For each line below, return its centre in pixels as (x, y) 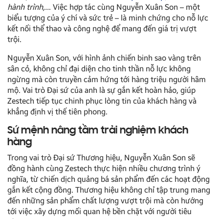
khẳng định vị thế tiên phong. (57, 111)
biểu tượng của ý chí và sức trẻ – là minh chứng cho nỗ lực (108, 18)
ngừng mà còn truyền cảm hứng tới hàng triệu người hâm (107, 79)
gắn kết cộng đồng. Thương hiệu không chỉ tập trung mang (109, 190)
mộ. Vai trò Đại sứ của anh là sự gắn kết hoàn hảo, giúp (101, 90)
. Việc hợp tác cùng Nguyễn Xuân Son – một (124, 7)
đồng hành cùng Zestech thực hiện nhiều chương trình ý (104, 168)
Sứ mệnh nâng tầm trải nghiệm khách (98, 131)
